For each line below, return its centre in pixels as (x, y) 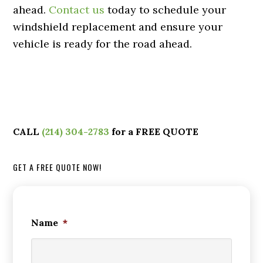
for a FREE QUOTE (154, 131)
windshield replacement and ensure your (118, 26)
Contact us (77, 9)
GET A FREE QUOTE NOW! (58, 167)
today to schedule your (166, 9)
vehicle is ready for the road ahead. (103, 43)
